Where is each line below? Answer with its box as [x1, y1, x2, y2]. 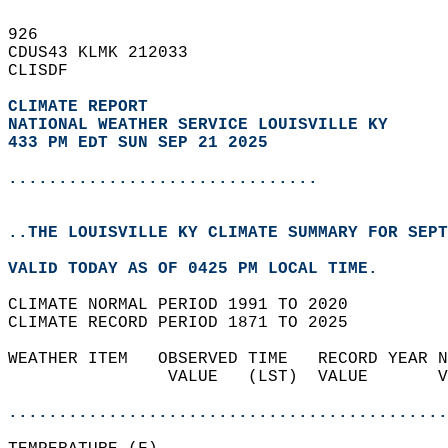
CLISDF [8, 62, 88, 80]
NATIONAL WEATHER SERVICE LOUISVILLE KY [8, 116, 388, 134]
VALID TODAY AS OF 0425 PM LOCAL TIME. [8, 260, 398, 278]
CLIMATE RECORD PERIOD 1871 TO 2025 [8, 314, 368, 332]
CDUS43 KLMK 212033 [8, 44, 208, 62]
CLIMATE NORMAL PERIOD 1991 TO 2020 [8, 296, 368, 314]
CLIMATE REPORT [8, 98, 158, 116]
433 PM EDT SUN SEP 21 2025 [8, 134, 268, 152]
